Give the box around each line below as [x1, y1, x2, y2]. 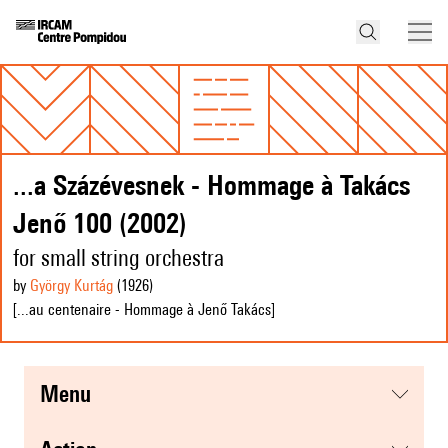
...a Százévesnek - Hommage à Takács [13, 168, 410, 202]
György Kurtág [30, 276, 113, 296]
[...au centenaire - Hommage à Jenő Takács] [13, 300, 275, 320]
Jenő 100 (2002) [13, 206, 187, 240]
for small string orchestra [13, 244, 224, 272]
